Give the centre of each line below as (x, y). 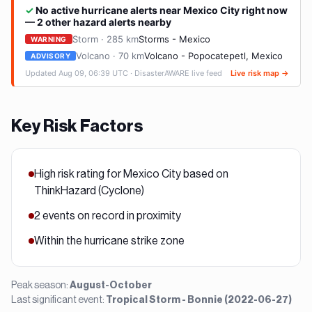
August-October (111, 286)
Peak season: (40, 285)
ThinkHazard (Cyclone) (89, 190)
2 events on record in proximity (108, 216)
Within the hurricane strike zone (109, 241)
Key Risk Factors (77, 126)
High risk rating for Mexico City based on (131, 174)
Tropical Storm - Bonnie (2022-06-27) (199, 300)
